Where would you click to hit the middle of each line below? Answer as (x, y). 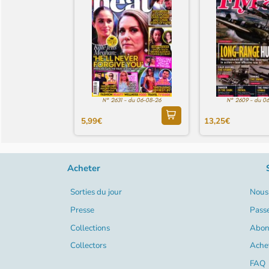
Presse (82, 210)
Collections (90, 228)
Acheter (84, 168)
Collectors (88, 246)
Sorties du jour (96, 192)
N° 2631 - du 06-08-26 (132, 100)
